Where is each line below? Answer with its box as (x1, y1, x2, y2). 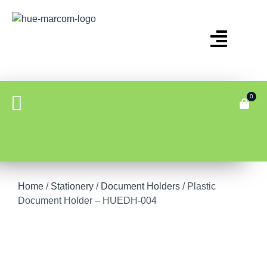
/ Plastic (180, 181, 216, 191)
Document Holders (101, 181, 180, 191)
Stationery (51, 181, 94, 191)
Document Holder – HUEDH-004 (18, 195, 157, 206)
